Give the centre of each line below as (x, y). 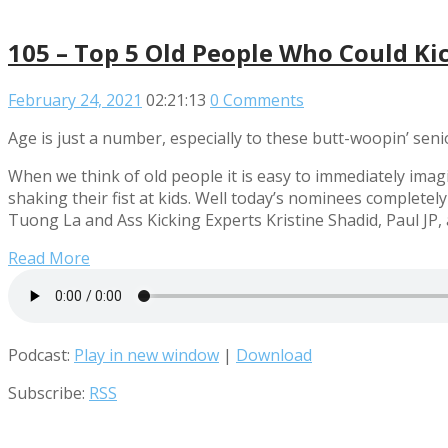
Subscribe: (48, 392)
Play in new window (146, 354)
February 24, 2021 (75, 99)
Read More (49, 257)
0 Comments (257, 99)
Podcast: (41, 354)
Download (274, 354)
